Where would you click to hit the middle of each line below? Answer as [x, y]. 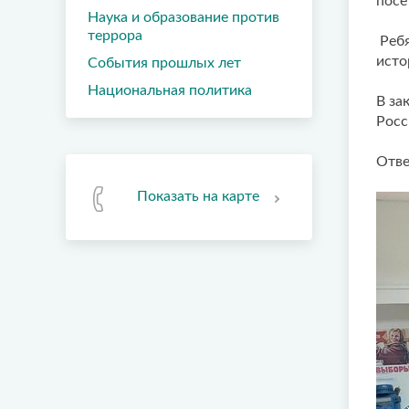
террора [115, 36]
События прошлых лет [164, 63]
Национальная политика [170, 90]
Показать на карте [198, 196]
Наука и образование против [184, 17]
